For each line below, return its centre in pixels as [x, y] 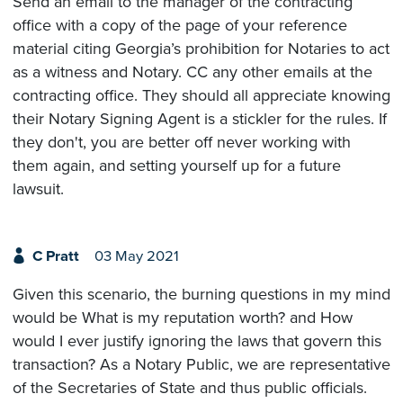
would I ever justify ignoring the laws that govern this [197, 341]
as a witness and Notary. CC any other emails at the [193, 72]
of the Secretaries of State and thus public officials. [190, 388]
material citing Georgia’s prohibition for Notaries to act [201, 49]
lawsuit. [38, 189]
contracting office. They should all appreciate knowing [201, 95]
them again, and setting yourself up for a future [177, 166]
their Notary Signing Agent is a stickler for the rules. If [200, 119]
